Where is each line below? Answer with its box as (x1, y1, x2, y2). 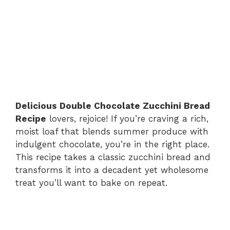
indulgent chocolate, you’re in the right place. (15, 139, 209, 149)
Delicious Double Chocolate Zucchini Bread (15, 100, 210, 111)
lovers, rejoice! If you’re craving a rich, (46, 113, 208, 124)
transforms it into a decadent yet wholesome (15, 164, 208, 175)
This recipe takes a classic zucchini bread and (15, 151, 210, 162)
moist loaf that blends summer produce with (15, 126, 208, 137)
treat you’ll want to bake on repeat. (15, 177, 167, 188)
